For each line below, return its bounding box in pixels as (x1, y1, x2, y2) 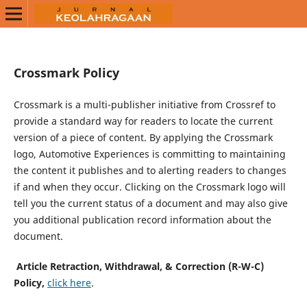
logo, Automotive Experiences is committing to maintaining (13, 147, 286, 160)
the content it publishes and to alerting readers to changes (13, 163, 286, 177)
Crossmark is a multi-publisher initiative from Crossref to (13, 97, 275, 111)
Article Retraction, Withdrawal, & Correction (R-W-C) (16, 259, 264, 273)
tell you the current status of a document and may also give (13, 196, 288, 210)
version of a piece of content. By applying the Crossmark (13, 130, 273, 144)
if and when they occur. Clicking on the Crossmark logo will (13, 180, 286, 193)
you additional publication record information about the (13, 212, 271, 226)
